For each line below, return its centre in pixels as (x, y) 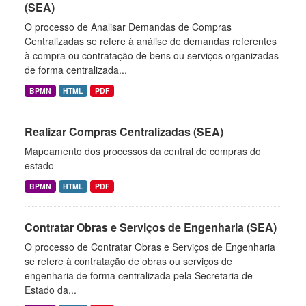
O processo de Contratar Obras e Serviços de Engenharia (150, 247)
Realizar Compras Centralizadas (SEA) (124, 131)
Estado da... (51, 290)
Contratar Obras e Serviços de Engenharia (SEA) (151, 227)
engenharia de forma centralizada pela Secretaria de (139, 275)
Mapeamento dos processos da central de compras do (143, 151)
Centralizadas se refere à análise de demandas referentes (151, 41)
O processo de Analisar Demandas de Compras (128, 27)
